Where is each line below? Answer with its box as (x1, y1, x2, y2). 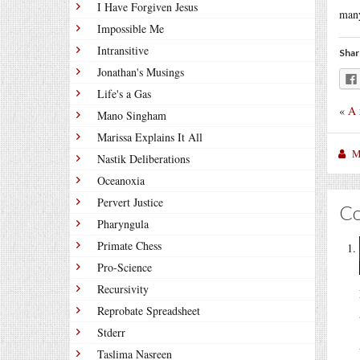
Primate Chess (97, 238, 162, 253)
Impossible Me (97, 21, 164, 36)
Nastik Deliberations (97, 151, 190, 166)
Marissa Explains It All (97, 129, 202, 145)
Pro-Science (97, 260, 152, 275)
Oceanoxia (97, 173, 145, 188)
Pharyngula (97, 216, 149, 231)
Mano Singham (97, 108, 166, 123)
